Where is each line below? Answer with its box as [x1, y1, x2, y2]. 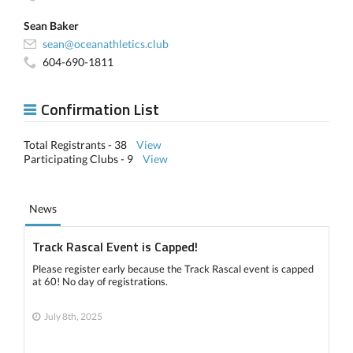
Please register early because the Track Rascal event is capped [32, 262, 314, 275]
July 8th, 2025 [44, 310, 102, 322]
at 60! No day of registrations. [32, 275, 168, 288]
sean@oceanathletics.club [43, 37, 169, 50]
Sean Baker [24, 19, 79, 32]
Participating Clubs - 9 [24, 152, 143, 165]
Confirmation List [41, 97, 159, 121]
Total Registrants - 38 [24, 138, 136, 151]
